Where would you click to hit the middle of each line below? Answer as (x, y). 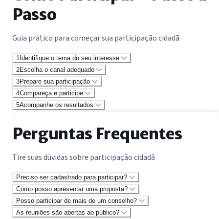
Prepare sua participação (55, 81)
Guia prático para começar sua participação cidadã (96, 38)
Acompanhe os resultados (56, 105)
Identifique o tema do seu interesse (69, 58)
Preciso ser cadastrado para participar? (72, 177)
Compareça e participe (51, 93)
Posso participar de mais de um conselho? (77, 201)
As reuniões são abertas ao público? (68, 213)
